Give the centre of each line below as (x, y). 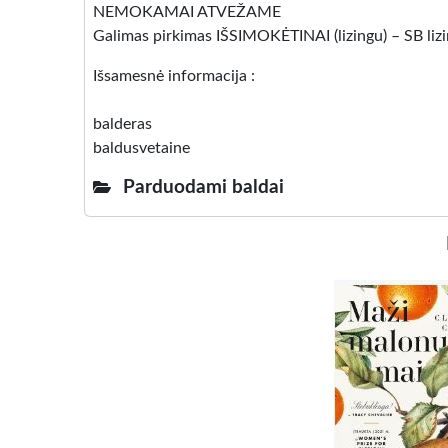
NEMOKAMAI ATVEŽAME (187, 12)
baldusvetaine (141, 148)
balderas (122, 124)
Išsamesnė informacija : (174, 76)
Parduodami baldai (203, 187)
